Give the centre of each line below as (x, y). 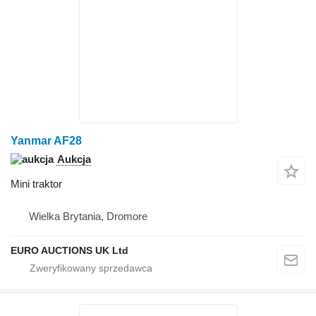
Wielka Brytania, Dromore (88, 216)
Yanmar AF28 (46, 140)
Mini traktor (36, 183)
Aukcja (74, 159)
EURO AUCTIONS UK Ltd (69, 250)
